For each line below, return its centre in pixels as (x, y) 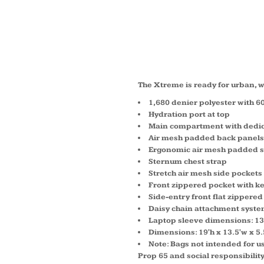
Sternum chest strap (188, 161)
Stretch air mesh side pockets (205, 173)
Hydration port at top (189, 114)
